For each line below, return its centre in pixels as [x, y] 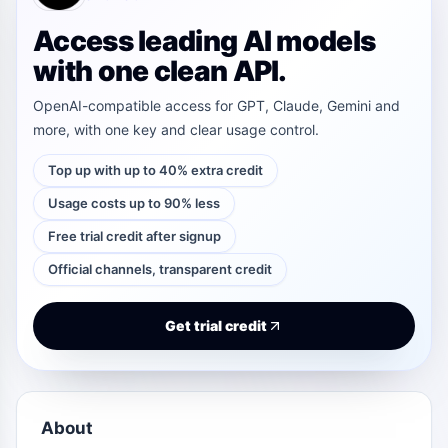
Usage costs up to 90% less [134, 202]
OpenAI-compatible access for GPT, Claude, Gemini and [216, 105]
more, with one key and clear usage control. [176, 129]
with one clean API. [160, 70]
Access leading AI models [204, 40]
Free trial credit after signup [134, 235]
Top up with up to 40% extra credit [155, 169]
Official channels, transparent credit [160, 268]
